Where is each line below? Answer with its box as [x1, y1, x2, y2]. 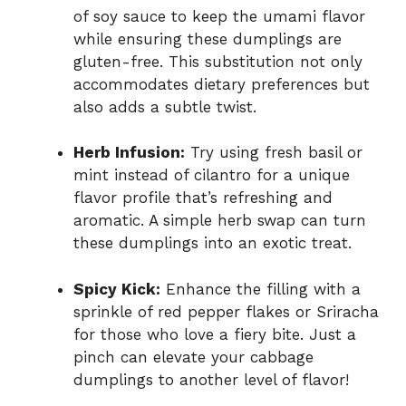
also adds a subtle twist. [73, 97, 256, 116]
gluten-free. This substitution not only [73, 52, 362, 71]
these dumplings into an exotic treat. [73, 234, 352, 253]
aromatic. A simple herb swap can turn [73, 211, 366, 230]
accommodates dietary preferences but [73, 74, 370, 93]
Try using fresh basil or [185, 143, 362, 162]
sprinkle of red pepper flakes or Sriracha [73, 302, 379, 321]
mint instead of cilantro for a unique [73, 166, 350, 185]
